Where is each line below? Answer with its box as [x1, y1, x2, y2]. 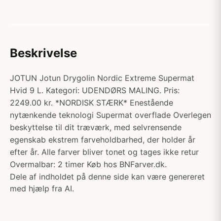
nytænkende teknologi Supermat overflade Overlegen [10, 110, 211, 120]
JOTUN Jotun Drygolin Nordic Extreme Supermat [10, 73, 194, 83]
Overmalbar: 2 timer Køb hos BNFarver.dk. [10, 159, 167, 169]
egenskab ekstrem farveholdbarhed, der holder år [10, 135, 195, 145]
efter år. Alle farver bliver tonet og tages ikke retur [10, 147, 199, 157]
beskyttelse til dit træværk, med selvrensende [10, 122, 182, 132]
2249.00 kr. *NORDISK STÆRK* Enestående [10, 98, 173, 108]
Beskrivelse [10, 46, 77, 60]
